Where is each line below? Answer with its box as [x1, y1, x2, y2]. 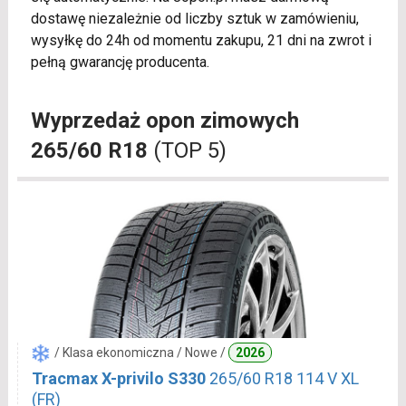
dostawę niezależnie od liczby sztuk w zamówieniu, [30, 10, 359, 27]
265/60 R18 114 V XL [208, 368, 359, 388]
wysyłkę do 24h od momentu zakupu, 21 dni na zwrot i [30, 32, 372, 49]
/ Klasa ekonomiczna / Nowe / [53, 344, 228, 360]
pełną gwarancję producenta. [30, 53, 209, 71]
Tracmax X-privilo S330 [31, 368, 206, 388]
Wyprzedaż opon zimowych [30, 108, 299, 133]
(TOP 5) [147, 138, 227, 163]
